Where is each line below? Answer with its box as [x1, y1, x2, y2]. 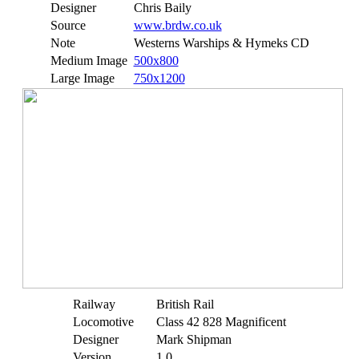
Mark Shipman [156, 333, 232, 346]
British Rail [156, 297, 214, 311]
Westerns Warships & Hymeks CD [133, 36, 309, 50]
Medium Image [50, 54, 127, 67]
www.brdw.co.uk [133, 18, 222, 32]
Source [50, 18, 86, 32]
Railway [73, 297, 115, 311]
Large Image [50, 71, 115, 85]
